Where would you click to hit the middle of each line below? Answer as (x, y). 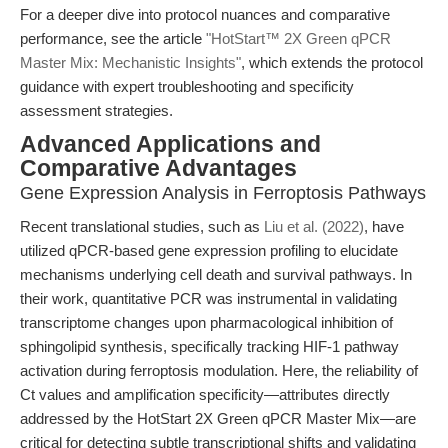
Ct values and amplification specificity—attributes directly (205, 394)
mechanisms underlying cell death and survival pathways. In (216, 274)
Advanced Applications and (170, 144)
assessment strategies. (96, 110)
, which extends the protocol (332, 62)
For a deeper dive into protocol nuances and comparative (205, 14)
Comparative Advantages (158, 168)
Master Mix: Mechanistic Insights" (130, 62)
